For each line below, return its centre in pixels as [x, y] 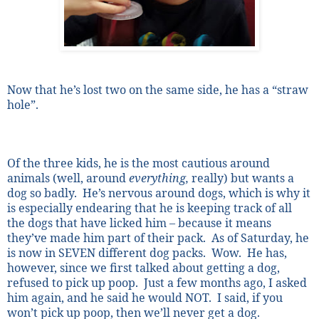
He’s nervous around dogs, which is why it [197, 193]
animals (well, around [68, 178]
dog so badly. [43, 193]
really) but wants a [241, 178]
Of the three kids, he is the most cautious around [138, 163]
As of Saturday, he [260, 237]
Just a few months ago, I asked [225, 282]
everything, [159, 178]
